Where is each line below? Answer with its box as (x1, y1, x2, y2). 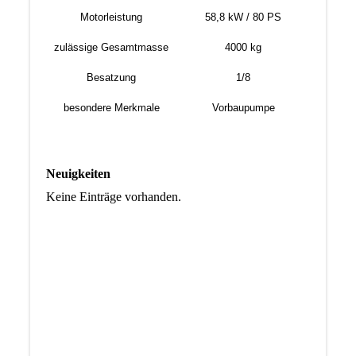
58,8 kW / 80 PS (205, 10, 282, 23)
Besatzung (87, 71, 137, 83)
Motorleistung (80, 10, 143, 23)
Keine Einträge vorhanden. (45, 189, 181, 203)
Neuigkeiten (45, 166, 110, 180)
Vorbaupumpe (211, 101, 275, 114)
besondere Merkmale (63, 101, 160, 114)
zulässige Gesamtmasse (54, 41, 169, 53)
